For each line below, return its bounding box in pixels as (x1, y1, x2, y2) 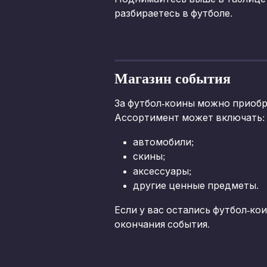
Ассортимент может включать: (114, 113, 265, 123)
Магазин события (114, 70, 231, 87)
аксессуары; (133, 166, 191, 176)
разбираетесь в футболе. (114, 8, 232, 19)
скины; (133, 151, 165, 162)
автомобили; (133, 136, 194, 147)
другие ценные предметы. (133, 181, 259, 191)
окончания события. (114, 219, 210, 229)
